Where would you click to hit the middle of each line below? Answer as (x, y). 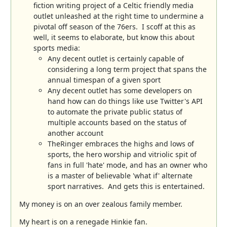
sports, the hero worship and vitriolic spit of (122, 154)
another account (75, 133)
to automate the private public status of (115, 111)
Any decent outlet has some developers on (120, 90)
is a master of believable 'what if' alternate (120, 175)
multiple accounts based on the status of (117, 122)
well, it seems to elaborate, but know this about (114, 37)
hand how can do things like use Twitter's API (125, 101)
